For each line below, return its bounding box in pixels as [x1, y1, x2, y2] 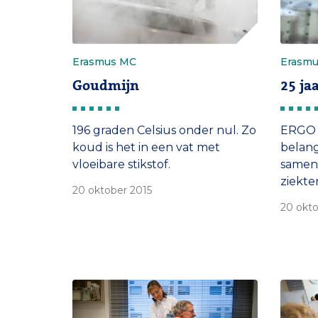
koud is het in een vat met [72, 140, 220, 154]
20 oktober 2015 [72, 183, 152, 197]
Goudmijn [72, 77, 139, 94]
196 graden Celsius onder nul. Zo [72, 123, 256, 137]
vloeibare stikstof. [72, 157, 170, 171]
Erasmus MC [72, 55, 136, 68]
